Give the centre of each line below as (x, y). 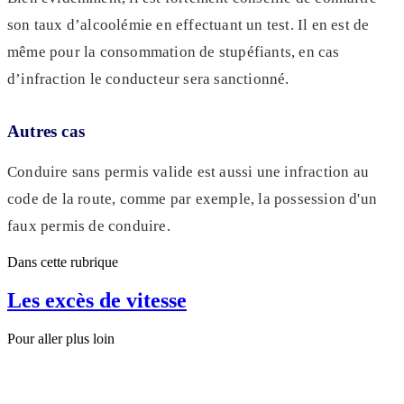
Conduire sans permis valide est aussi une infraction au (188, 171)
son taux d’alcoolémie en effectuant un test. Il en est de (188, 24)
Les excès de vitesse (97, 300)
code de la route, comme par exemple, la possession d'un (193, 198)
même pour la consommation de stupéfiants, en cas (174, 51)
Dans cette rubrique (63, 262)
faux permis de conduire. (91, 225)
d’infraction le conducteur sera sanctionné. (148, 78)
